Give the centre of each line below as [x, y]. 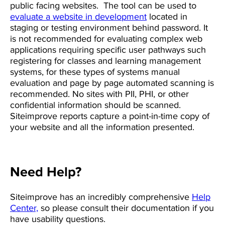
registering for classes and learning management [105, 61]
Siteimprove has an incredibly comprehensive [101, 197]
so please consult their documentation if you [126, 208]
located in [167, 16]
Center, [24, 208]
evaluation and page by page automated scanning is [112, 83]
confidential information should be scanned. [95, 105]
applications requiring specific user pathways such [108, 49]
